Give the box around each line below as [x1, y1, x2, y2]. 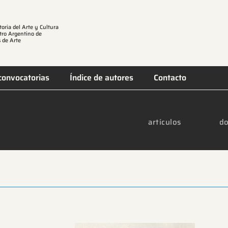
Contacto [154, 71, 186, 84]
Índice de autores [70, 71, 133, 84]
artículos [148, 116, 181, 129]
